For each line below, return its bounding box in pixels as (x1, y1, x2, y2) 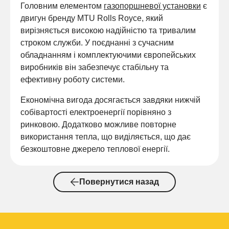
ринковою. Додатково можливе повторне (20, 120, 176, 129)
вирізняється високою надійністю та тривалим (20, 26, 196, 35)
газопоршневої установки (104, 2, 201, 11)
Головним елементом (20, 2, 104, 11)
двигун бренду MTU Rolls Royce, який (20, 14, 163, 23)
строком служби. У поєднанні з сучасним (20, 38, 174, 48)
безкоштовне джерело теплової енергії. (20, 145, 170, 154)
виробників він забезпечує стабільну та (20, 63, 169, 72)
